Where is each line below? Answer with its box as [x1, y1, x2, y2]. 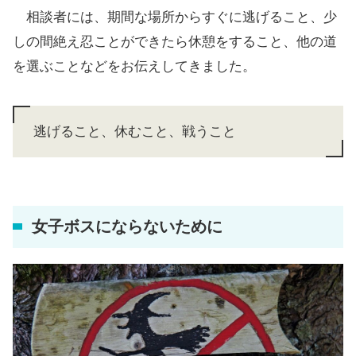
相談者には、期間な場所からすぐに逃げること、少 [13, 9, 337, 25]
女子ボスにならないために [32, 217, 222, 235]
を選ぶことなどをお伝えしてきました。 [13, 58, 256, 74]
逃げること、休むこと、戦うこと [33, 123, 236, 139]
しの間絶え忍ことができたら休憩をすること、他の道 [13, 33, 337, 49]
